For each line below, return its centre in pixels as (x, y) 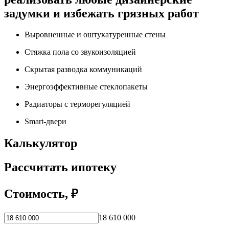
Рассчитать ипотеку (60, 167)
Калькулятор (41, 143)
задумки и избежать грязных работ (101, 13)
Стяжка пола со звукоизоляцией (80, 52)
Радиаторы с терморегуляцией (77, 104)
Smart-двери (45, 122)
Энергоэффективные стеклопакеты (86, 87)
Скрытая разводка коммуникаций (83, 70)
